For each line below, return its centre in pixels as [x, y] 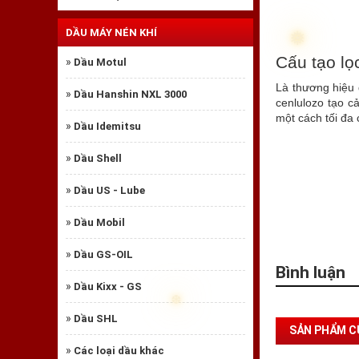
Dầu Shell [98, 158]
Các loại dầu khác [119, 350]
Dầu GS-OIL [103, 254]
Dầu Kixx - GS [108, 286]
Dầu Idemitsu [107, 126]
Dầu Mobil [99, 222]
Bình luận [311, 272]
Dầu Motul [100, 62]
